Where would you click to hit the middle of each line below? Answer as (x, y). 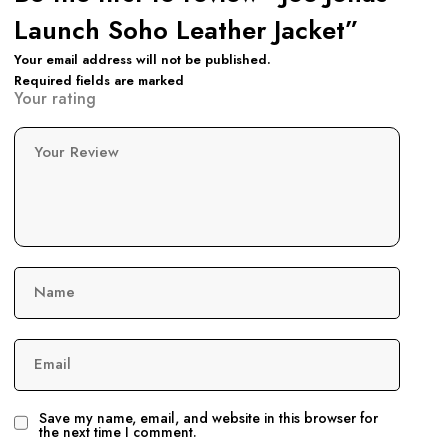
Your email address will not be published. (142, 59)
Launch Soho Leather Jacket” (186, 30)
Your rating (55, 98)
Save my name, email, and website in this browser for (208, 417)
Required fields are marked (99, 80)
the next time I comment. (118, 431)
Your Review (79, 151)
